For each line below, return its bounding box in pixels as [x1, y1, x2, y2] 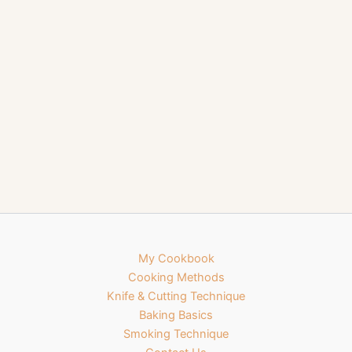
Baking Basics [139, 308, 213, 322]
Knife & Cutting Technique [107, 289, 245, 303]
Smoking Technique [123, 327, 229, 341]
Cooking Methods [127, 270, 225, 284]
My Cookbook [137, 251, 214, 266]
